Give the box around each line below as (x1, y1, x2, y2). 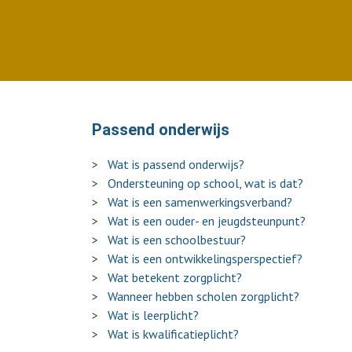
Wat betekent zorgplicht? (108, 269, 242, 285)
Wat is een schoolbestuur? (108, 232, 246, 247)
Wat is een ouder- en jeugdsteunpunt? (108, 213, 306, 229)
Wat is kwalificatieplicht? (108, 326, 239, 342)
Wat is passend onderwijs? (108, 156, 244, 172)
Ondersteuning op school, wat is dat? (108, 175, 303, 191)
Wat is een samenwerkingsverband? (108, 194, 292, 210)
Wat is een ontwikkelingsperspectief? (108, 251, 302, 266)
